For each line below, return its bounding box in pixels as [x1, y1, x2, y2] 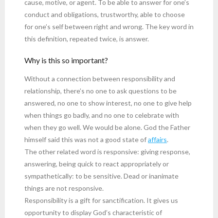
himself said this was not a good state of [24, 135, 148, 144]
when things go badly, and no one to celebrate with [24, 110, 179, 119]
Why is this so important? [24, 55, 108, 65]
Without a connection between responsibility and [24, 74, 175, 83]
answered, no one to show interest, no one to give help [24, 98, 192, 107]
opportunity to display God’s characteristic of [24, 208, 162, 217]
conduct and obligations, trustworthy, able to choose [24, 10, 185, 18]
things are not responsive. [24, 183, 104, 192]
